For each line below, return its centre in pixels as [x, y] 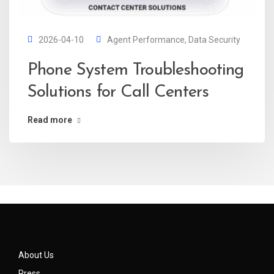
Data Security [214, 39]
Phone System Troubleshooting [136, 70]
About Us [36, 255]
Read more [50, 120]
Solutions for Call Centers [118, 92]
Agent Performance [146, 39]
